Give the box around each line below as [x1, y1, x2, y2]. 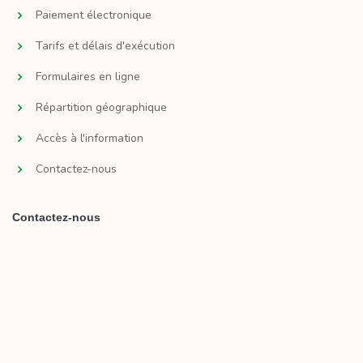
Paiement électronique [36, 7, 152, 23]
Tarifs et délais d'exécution [36, 38, 175, 54]
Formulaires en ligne [36, 69, 140, 85]
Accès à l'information [36, 130, 143, 147]
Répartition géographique [36, 100, 167, 116]
